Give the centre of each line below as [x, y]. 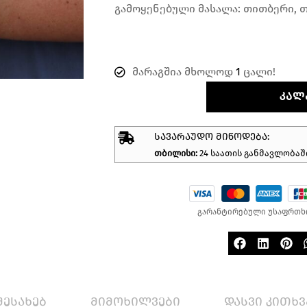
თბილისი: [177, 153]
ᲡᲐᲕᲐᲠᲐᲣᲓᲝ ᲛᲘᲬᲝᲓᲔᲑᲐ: [212, 137]
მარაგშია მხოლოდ [184, 72]
